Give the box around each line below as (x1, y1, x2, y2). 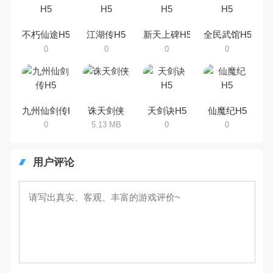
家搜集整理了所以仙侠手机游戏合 (134, 13, 253, 23)
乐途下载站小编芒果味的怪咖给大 (134, 2, 253, 12)
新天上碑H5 (143, 29, 192, 40)
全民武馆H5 (204, 29, 252, 40)
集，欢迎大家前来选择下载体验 (134, 25, 246, 35)
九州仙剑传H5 (22, 105, 80, 116)
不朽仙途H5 (22, 29, 71, 40)
